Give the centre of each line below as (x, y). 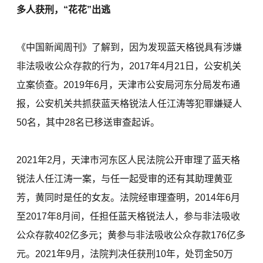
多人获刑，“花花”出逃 (64, 10)
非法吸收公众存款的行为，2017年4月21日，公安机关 (129, 66)
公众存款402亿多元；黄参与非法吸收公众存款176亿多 (131, 235)
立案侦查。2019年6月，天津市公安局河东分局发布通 (129, 85)
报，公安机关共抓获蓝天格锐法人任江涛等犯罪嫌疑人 (129, 104)
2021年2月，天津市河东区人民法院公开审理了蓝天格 (129, 160)
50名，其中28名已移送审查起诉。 (88, 123)
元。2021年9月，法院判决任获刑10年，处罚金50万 (125, 254)
